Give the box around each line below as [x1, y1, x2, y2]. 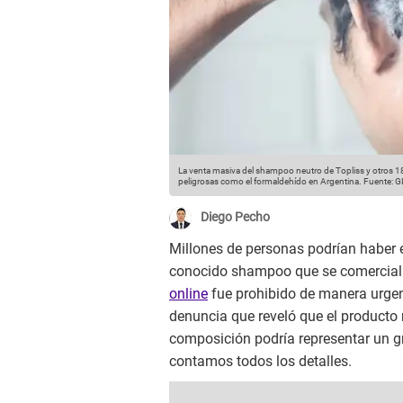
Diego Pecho [201, 210, 270, 225]
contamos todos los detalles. [169, 353, 352, 371]
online [169, 285, 208, 303]
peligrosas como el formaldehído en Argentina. [178, 176, 362, 187]
